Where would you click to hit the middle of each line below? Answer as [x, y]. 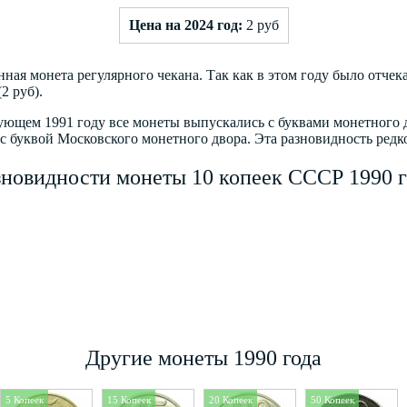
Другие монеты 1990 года [203, 357]
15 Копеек [129, 399]
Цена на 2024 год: [185, 25]
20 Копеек [231, 399]
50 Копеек [333, 399]
